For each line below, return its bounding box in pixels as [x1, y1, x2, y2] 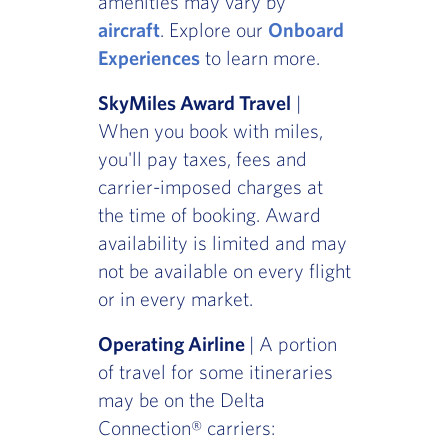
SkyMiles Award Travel [97, 91, 291, 115]
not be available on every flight [97, 259, 351, 283]
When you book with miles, [97, 119, 323, 143]
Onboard [267, 18, 344, 42]
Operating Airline [97, 332, 249, 356]
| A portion [248, 332, 337, 356]
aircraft [97, 18, 160, 42]
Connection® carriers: [97, 416, 275, 440]
